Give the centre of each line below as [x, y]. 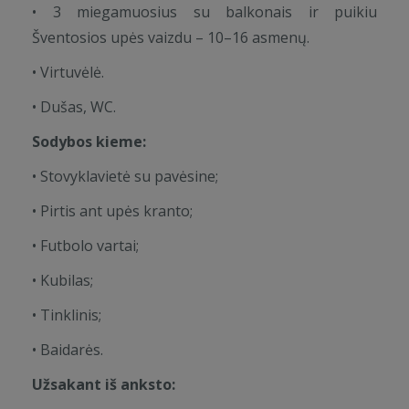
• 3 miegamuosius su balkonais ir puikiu [204, 12]
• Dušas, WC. [74, 107]
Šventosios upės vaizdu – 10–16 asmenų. [171, 37]
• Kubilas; [63, 280]
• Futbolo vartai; [85, 246]
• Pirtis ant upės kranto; [112, 211]
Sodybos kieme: [89, 142]
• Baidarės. [68, 350]
